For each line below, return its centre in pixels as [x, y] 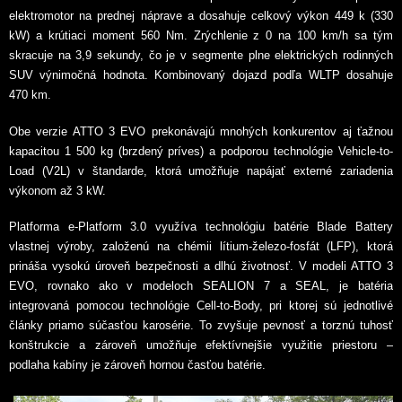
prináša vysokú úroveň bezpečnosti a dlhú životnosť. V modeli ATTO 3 [201, 267]
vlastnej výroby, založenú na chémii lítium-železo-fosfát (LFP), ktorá [201, 247]
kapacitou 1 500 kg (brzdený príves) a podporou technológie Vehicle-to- [201, 151]
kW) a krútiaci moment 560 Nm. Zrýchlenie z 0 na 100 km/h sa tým [201, 36]
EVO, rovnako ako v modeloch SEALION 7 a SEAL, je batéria [201, 286]
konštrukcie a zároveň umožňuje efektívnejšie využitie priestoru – [201, 345]
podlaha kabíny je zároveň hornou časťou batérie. [137, 365]
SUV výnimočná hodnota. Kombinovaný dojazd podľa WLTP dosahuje [201, 75]
